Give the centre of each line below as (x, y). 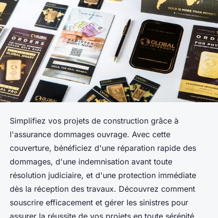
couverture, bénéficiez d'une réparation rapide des (103, 148)
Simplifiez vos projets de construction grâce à (94, 120)
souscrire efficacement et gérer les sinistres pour (99, 202)
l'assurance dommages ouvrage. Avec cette (90, 134)
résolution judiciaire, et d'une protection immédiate (103, 175)
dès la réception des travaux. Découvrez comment (102, 189)
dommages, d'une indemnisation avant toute (91, 161)
